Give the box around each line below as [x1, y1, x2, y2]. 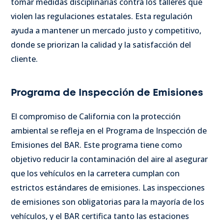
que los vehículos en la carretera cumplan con [11, 167, 180, 179]
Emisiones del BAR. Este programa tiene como [11, 139, 182, 150]
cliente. [11, 53, 38, 64]
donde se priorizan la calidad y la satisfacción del [11, 39, 191, 50]
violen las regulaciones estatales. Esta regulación [11, 10, 192, 22]
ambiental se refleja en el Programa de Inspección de [11, 125, 207, 136]
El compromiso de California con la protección [11, 110, 181, 122]
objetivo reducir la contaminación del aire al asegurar [11, 153, 208, 165]
